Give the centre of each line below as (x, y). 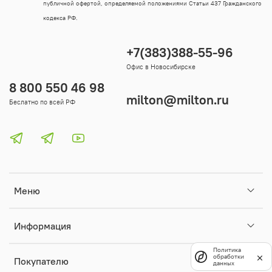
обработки (229, 257)
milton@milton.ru (178, 100)
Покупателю (41, 261)
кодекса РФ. (61, 18)
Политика (227, 250)
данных (224, 263)
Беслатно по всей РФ (42, 102)
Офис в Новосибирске (161, 66)
